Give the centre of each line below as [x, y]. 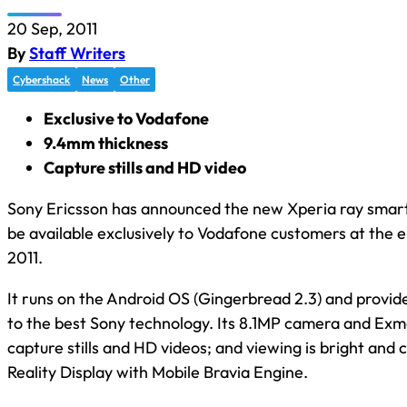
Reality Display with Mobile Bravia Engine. [158, 372]
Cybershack [42, 79]
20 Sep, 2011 [52, 28]
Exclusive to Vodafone [126, 118]
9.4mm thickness [106, 143]
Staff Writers [77, 53]
